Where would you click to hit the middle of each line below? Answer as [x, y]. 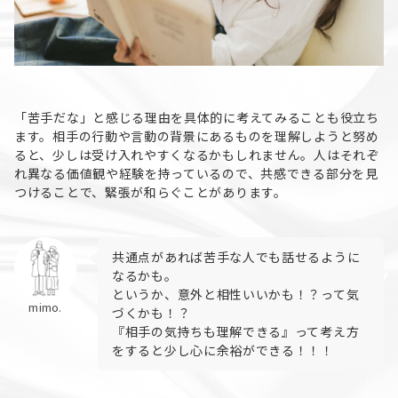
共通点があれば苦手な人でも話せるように [236, 257]
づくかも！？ [151, 313]
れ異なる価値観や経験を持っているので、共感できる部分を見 [196, 174]
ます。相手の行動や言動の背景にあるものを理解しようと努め [197, 136]
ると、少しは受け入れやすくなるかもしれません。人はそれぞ [197, 155]
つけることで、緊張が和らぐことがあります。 [151, 192]
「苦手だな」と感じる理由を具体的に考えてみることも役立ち [197, 118]
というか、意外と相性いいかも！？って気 [236, 295]
